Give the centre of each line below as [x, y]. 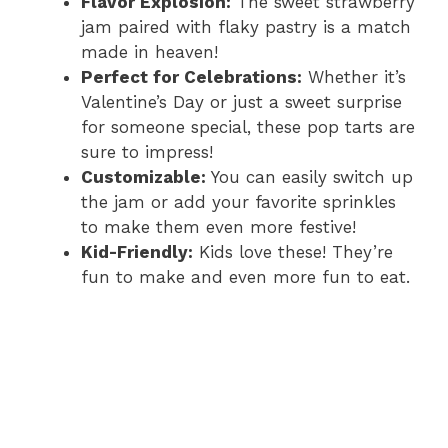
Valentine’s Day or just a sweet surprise [241, 101]
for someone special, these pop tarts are [248, 126]
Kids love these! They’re [293, 251]
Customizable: [143, 176]
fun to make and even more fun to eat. [245, 276]
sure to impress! [147, 151]
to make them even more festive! [218, 226]
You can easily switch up [309, 176]
